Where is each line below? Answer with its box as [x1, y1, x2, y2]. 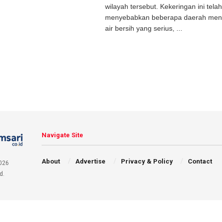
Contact [188, 158, 213, 165]
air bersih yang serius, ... [105, 24, 182, 32]
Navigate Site [42, 131, 84, 139]
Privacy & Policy [120, 158, 173, 165]
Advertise [75, 158, 106, 165]
